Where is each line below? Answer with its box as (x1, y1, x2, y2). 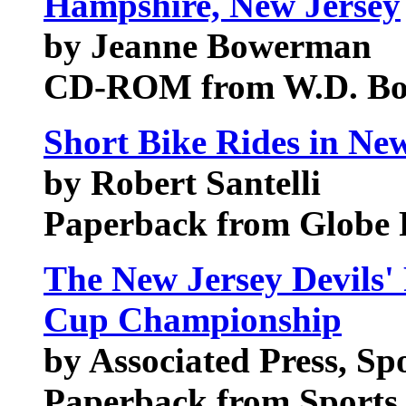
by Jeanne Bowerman (43, 26, 372, 65)
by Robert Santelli (43, 163, 321, 202)
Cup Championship (43, 300, 342, 339)
